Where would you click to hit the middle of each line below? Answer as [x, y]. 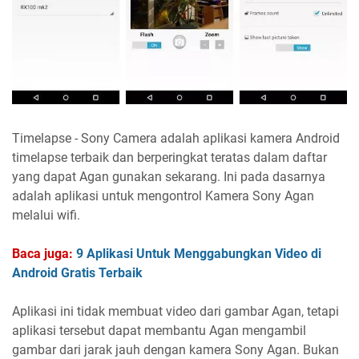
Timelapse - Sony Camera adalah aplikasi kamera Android [176, 139]
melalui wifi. [46, 216]
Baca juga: [42, 254]
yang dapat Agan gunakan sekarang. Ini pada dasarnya [169, 177]
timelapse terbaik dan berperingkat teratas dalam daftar [169, 158]
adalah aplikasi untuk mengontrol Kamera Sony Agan [163, 196]
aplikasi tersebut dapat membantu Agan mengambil [159, 331]
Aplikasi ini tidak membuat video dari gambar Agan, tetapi [175, 312]
